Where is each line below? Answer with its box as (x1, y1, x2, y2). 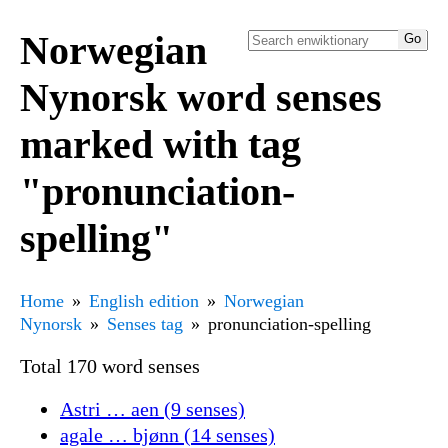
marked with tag (20, 121, 301, 167)
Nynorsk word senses (20, 74, 382, 120)
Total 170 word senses (20, 354, 200, 377)
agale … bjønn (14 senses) (60, 423, 275, 446)
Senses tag (107, 313, 183, 334)
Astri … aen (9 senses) (60, 397, 245, 420)
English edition (89, 290, 199, 311)
